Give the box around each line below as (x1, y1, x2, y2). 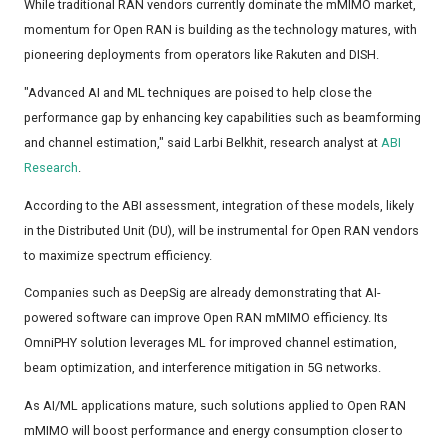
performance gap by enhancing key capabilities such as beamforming (24, 109, 421, 125)
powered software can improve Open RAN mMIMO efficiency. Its (24, 310, 388, 326)
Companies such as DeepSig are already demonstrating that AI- (24, 285, 380, 301)
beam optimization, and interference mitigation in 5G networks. (24, 360, 381, 376)
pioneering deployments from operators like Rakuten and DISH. (24, 47, 379, 63)
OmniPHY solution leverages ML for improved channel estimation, (24, 335, 397, 351)
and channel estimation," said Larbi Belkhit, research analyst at (24, 134, 381, 150)
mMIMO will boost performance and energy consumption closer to (24, 422, 403, 438)
